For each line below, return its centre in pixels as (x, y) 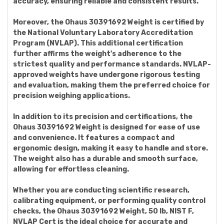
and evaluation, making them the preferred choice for (111, 85)
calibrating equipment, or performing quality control (109, 201)
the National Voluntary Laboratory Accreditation (103, 33)
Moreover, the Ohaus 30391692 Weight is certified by (108, 22)
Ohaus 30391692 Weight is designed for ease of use (106, 127)
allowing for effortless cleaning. (71, 169)
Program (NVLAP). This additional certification (98, 43)
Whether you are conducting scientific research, (101, 190)
